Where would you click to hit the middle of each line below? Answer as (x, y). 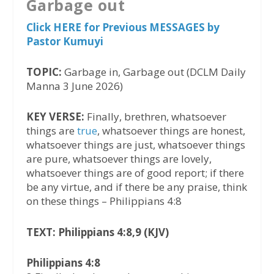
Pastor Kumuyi (65, 41)
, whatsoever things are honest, (171, 131)
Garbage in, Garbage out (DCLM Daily (154, 72)
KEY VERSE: (55, 117)
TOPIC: (44, 72)
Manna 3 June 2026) (74, 86)
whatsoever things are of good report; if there (135, 173)
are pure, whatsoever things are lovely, (119, 159)
